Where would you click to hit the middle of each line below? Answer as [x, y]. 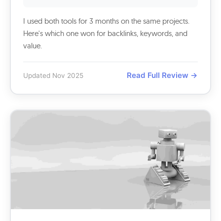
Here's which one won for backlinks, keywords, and [105, 33]
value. [33, 46]
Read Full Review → [162, 75]
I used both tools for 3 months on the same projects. [106, 21]
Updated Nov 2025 [53, 75]
